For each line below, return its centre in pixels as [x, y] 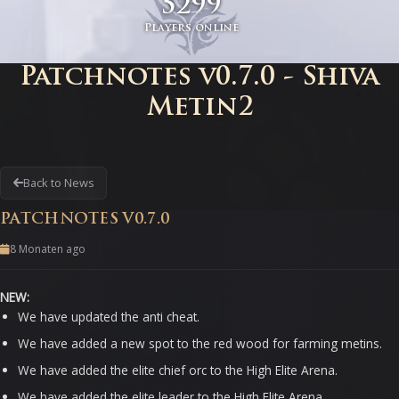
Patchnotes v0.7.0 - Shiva [199, 78]
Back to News [58, 183]
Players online [191, 29]
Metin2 [199, 109]
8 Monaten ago [48, 249]
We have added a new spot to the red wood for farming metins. [200, 344]
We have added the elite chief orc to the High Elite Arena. [178, 370]
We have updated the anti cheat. [109, 317]
